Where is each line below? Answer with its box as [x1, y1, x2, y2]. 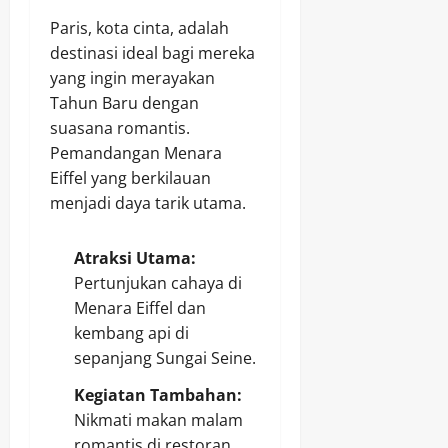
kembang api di [74, 322, 189, 345]
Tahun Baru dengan [50, 92, 199, 115]
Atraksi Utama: [74, 247, 196, 270]
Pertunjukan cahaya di [74, 272, 242, 295]
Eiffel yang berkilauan [50, 167, 211, 190]
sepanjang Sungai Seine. [74, 347, 256, 370]
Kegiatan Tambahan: [74, 384, 242, 407]
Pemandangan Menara [50, 142, 222, 165]
